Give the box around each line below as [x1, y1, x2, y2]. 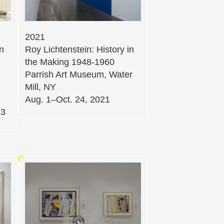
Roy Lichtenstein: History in [25, 44, 134, 54]
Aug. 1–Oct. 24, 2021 [25, 94, 110, 104]
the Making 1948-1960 [25, 56, 114, 67]
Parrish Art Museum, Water [25, 69, 132, 79]
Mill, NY [25, 81, 56, 92]
